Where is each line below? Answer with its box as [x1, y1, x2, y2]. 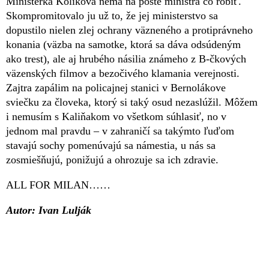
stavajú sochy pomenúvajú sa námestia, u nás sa [6, 139, 216, 151]
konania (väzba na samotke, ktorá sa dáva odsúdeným [6, 38, 241, 50]
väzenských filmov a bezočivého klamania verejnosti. [6, 67, 240, 79]
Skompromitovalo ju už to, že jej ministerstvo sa [6, 9, 218, 22]
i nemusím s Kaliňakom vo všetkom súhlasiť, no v [6, 110, 226, 122]
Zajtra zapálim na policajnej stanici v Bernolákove [6, 81, 226, 94]
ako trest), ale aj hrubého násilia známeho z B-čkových [6, 52, 246, 65]
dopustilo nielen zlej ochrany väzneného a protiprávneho [6, 23, 253, 36]
